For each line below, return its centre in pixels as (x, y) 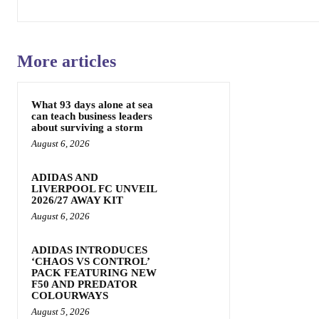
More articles (67, 61)
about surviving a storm (87, 127)
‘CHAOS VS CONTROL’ (91, 261)
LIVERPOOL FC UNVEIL (94, 189)
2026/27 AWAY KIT (77, 200)
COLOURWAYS (70, 296)
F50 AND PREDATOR (84, 284)
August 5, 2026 (61, 312)
